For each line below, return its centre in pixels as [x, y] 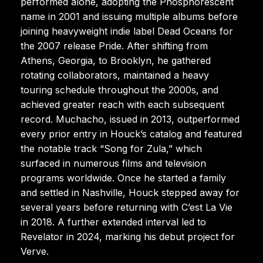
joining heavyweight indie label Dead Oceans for [127, 31]
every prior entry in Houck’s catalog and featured [131, 134]
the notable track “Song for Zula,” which [111, 148]
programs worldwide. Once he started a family [123, 178]
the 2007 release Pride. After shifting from [114, 45]
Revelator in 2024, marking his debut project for [128, 236]
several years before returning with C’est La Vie [127, 207]
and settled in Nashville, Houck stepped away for [130, 192]
